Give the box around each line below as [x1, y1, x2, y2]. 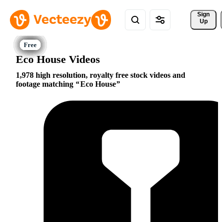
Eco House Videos [16, 53, 100, 65]
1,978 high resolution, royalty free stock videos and [16, 71, 185, 80]
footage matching [16, 80, 75, 89]
